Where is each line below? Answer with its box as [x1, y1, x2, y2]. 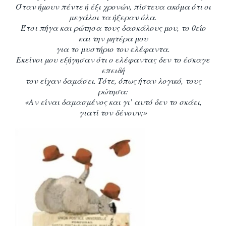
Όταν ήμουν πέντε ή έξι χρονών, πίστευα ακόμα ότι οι [15, 1, 211, 12]
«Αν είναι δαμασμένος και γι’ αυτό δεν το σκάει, [24, 96, 202, 107]
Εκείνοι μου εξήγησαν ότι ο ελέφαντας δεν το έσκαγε [16, 54, 210, 65]
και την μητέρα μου [78, 33, 148, 43]
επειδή [101, 65, 125, 75]
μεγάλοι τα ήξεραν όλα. [69, 12, 157, 22]
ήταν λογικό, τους [138, 75, 201, 86]
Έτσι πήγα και [20, 22, 74, 33]
